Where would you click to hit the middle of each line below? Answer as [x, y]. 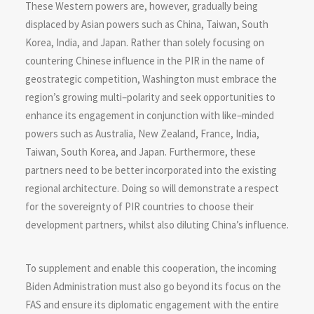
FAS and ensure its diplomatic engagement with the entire [152, 305]
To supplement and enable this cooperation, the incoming [151, 268]
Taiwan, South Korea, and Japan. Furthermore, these [141, 152]
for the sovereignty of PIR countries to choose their [139, 206]
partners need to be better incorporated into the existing [151, 170]
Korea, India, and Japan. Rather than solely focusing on [145, 42]
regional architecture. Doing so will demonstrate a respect [152, 188]
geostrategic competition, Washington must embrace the [151, 79]
